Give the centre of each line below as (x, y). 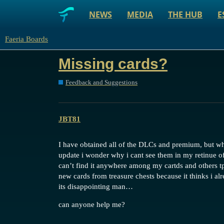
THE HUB (185, 14)
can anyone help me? (92, 204)
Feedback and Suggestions (101, 82)
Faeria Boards (26, 39)
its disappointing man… (96, 186)
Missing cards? (113, 64)
